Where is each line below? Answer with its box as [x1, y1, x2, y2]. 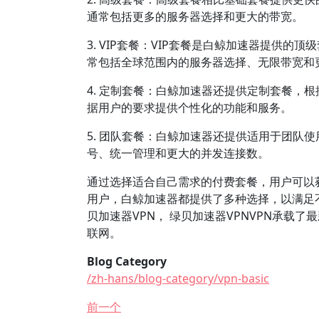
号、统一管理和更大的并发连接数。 [87, 145, 269, 161]
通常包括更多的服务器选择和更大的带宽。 [87, 9, 303, 24]
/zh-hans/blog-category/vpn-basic [87, 271, 269, 286]
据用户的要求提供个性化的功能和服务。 [87, 100, 292, 115]
